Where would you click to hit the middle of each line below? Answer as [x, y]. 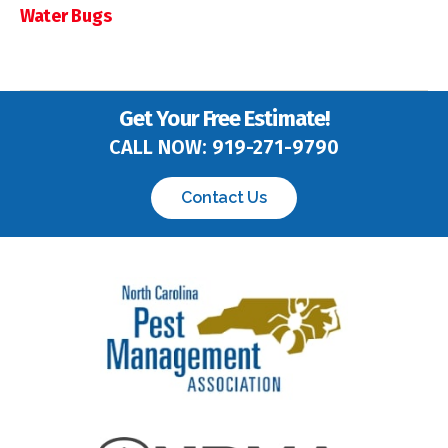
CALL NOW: [160, 146]
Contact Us [224, 197]
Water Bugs [66, 15]
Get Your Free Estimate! [224, 118]
